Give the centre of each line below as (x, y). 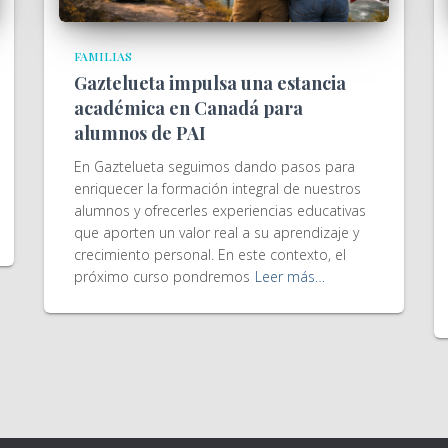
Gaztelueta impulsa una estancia (210, 83)
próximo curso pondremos (162, 276)
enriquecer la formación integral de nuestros (217, 188)
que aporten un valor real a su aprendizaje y (216, 232)
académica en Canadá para (188, 108)
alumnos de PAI (140, 133)
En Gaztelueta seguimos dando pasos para (214, 166)
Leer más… (290, 276)
